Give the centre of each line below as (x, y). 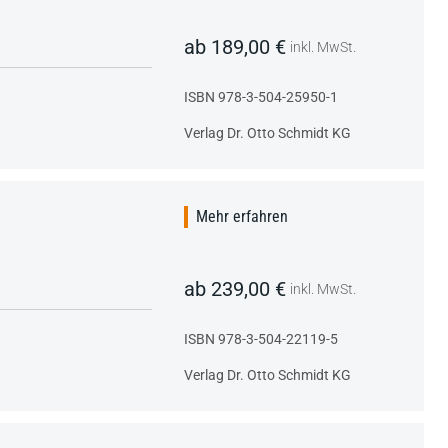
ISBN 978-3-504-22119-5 (261, 338)
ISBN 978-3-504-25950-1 (261, 96)
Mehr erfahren (242, 216)
